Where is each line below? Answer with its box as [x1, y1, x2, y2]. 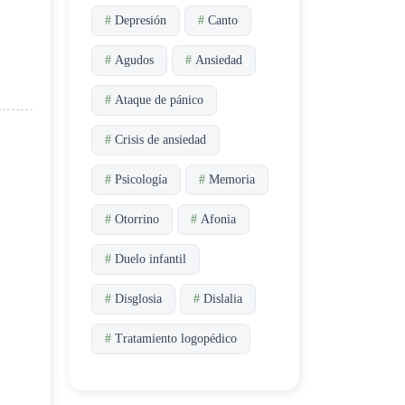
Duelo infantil [115, 252, 186, 266]
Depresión [115, 14, 166, 27]
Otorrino [115, 212, 159, 226]
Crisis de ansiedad [115, 133, 206, 146]
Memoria [209, 173, 255, 186]
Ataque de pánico [115, 93, 203, 107]
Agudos [115, 53, 154, 67]
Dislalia [203, 292, 242, 306]
